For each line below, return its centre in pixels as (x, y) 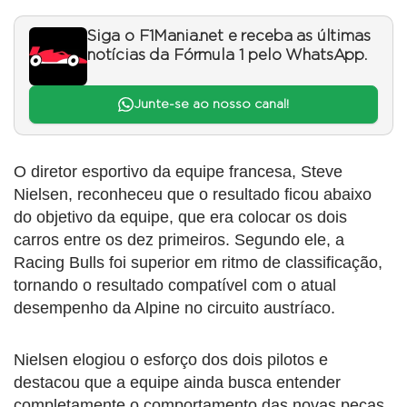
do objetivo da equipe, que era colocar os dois (180, 218)
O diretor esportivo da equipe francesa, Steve (178, 172)
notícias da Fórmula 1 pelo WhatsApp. (227, 55)
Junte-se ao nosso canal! (211, 105)
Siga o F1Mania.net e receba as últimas (229, 36)
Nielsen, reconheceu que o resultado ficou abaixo (193, 195)
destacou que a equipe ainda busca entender (177, 383)
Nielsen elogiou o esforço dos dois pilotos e (171, 360)
